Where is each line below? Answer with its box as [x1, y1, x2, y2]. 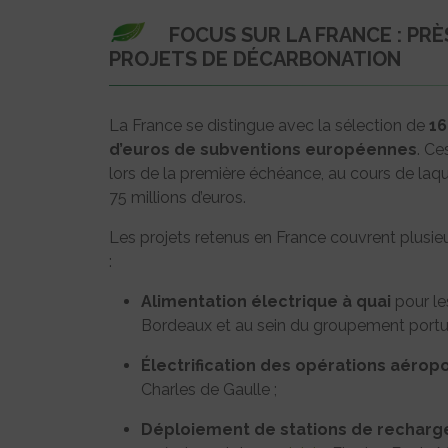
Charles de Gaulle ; [141, 380, 277, 400]
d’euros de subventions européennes [109, 140, 417, 160]
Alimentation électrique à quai [141, 292, 391, 312]
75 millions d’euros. [109, 188, 246, 208]
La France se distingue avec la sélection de [109, 116, 429, 136]
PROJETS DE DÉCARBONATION [109, 47, 401, 72]
